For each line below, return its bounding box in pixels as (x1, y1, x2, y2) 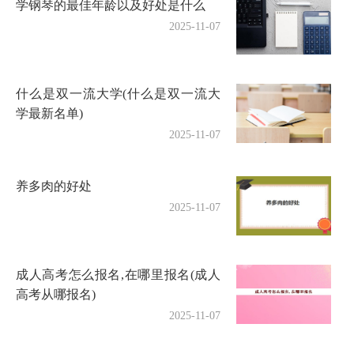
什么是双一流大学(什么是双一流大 (16, 87, 221, 100)
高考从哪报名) (16, 288, 96, 301)
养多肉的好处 (16, 179, 92, 193)
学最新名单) (16, 107, 83, 120)
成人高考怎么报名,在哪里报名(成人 (16, 268, 221, 281)
